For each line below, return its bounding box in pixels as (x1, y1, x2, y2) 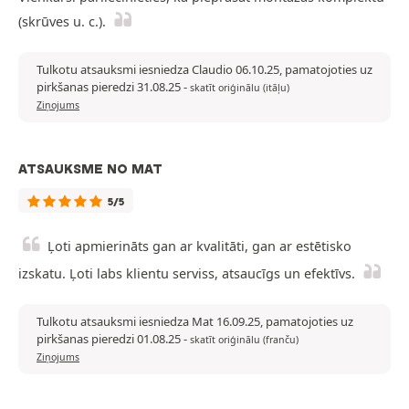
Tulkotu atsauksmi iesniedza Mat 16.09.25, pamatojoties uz (37, 313, 353, 330)
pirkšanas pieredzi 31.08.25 (37, 79, 184, 96)
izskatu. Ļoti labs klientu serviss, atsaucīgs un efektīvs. (18, 265, 355, 283)
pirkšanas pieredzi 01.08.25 (37, 330, 184, 348)
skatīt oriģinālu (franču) (190, 333, 299, 347)
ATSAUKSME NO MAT (18, 161, 163, 178)
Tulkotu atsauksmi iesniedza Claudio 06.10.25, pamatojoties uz (37, 61, 372, 79)
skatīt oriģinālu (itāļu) (190, 81, 289, 95)
